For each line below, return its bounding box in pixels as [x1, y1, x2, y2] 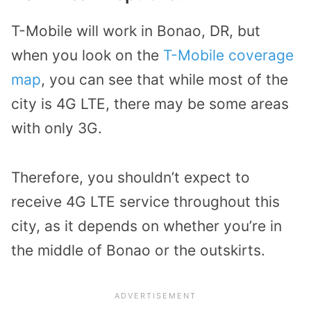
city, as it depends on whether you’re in [11, 217, 282, 235]
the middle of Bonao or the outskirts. [11, 241, 265, 259]
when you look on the [11, 47, 163, 65]
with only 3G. [11, 119, 102, 137]
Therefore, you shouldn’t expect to [11, 168, 250, 186]
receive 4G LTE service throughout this [11, 192, 280, 210]
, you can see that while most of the [41, 71, 288, 89]
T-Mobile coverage [163, 47, 294, 65]
